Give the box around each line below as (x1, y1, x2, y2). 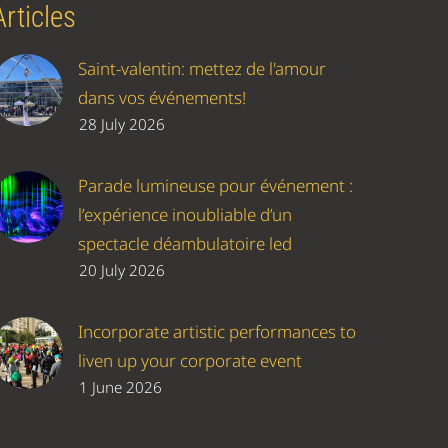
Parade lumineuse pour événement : (78, 174, 353, 198)
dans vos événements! (78, 86, 246, 110)
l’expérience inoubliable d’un (78, 203, 292, 227)
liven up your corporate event (78, 349, 302, 373)
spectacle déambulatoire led (78, 232, 292, 256)
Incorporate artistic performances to (78, 320, 356, 344)
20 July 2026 (79, 260, 165, 281)
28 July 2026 (79, 114, 165, 135)
